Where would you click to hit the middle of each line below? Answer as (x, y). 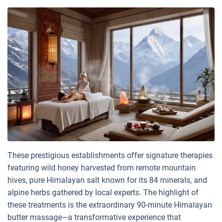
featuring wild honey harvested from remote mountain (102, 167)
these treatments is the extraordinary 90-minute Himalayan (110, 205)
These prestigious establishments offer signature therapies (110, 155)
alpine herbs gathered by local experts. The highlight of (103, 192)
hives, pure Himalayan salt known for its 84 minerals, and (107, 180)
